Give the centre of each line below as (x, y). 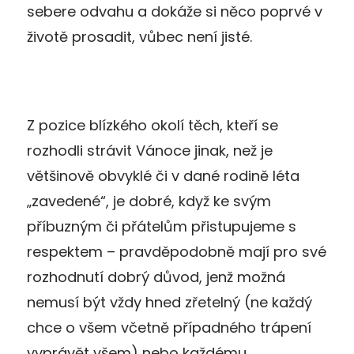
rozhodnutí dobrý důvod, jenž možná (156, 277)
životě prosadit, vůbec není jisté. (139, 36)
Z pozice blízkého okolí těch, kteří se (153, 125)
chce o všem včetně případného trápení (169, 327)
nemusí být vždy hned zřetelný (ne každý (169, 302)
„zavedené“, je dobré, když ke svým (149, 201)
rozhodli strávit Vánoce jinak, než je (150, 150)
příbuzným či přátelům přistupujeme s (162, 226)
